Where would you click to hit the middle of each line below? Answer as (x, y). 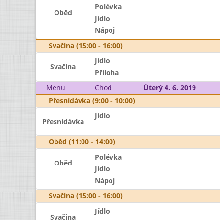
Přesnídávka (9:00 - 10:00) (92, 100)
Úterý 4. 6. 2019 (169, 88)
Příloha (107, 72)
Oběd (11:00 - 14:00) (82, 142)
